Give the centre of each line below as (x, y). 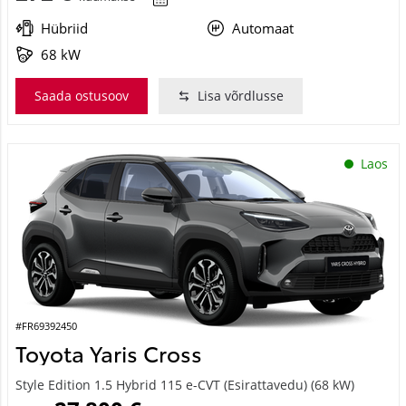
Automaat (263, 28)
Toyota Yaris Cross (108, 352)
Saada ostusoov (81, 95)
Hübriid (64, 28)
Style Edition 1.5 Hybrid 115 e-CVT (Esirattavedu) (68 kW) (184, 384)
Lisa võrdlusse (240, 95)
